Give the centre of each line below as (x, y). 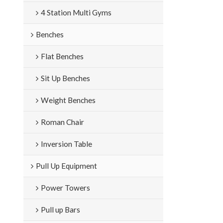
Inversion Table (66, 144)
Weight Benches (68, 100)
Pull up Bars (60, 209)
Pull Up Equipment (66, 166)
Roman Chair (62, 122)
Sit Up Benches (65, 78)
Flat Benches (62, 56)
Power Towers (65, 187)
